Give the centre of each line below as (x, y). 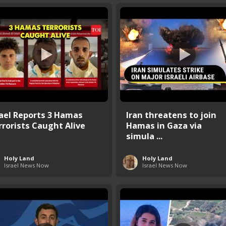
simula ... (144, 136)
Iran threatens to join (171, 115)
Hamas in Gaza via (164, 125)
